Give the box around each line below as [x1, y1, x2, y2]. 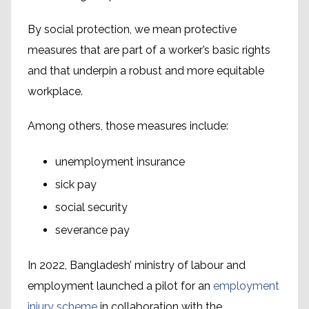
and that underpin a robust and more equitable [28, 64, 264, 78]
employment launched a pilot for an [28, 279, 213, 293]
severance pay [55, 223, 130, 237]
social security [55, 201, 128, 215]
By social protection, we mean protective [28, 23, 237, 37]
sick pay [55, 178, 97, 192]
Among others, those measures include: [28, 119, 228, 133]
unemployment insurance [55, 155, 185, 169]
